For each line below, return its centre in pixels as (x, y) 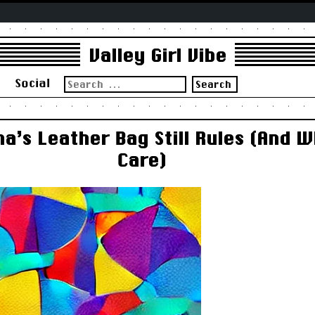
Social (32, 82)
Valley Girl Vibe (157, 56)
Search (80, 81)
